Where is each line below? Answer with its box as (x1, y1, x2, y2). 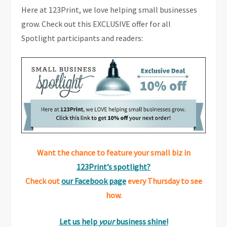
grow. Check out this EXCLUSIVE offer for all (21, 18, 171, 29)
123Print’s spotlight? (77, 162, 150, 172)
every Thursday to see (127, 176, 202, 186)
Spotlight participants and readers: (21, 32, 143, 43)
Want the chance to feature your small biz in (36, 147, 191, 158)
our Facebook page (61, 176, 126, 186)
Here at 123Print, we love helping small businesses (21, 4, 198, 15)
